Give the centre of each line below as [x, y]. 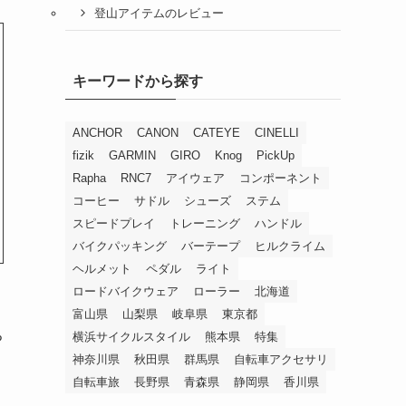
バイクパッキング [120, 246]
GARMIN [132, 156]
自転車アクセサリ [281, 360]
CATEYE [217, 133]
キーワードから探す [138, 82]
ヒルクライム [290, 246]
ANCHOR [97, 133]
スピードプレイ [114, 224]
